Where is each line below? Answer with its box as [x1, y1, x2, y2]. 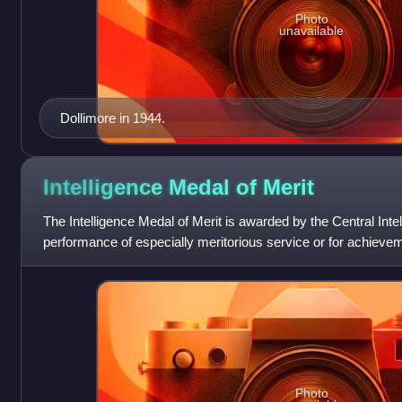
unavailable [279, 22, 345, 38]
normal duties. [42, 254, 126, 270]
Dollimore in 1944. [59, 109, 165, 126]
